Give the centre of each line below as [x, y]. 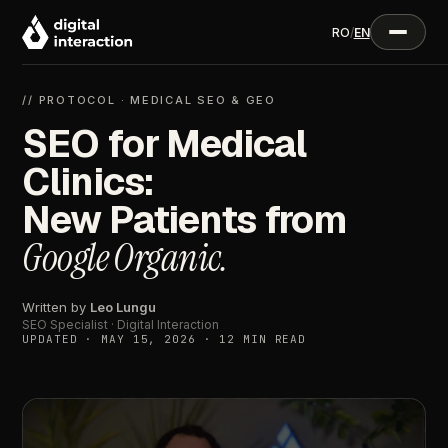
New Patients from [185, 219]
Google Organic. [125, 258]
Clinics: [88, 181]
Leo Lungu [123, 307]
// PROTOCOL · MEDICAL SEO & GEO [149, 100]
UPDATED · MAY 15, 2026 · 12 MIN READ [164, 339]
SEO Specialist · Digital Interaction [121, 324]
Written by [56, 307]
